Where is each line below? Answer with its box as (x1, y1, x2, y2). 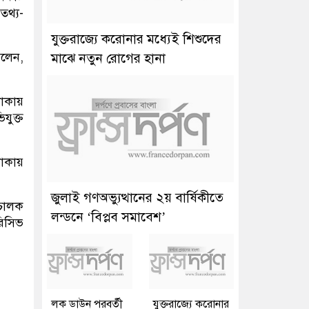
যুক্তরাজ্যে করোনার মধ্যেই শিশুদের (51, 31, 221, 48)
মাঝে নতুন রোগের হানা (51, 50, 166, 67)
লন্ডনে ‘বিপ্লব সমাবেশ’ (51, 209, 166, 226)
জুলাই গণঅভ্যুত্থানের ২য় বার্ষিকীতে (51, 190, 223, 206)
